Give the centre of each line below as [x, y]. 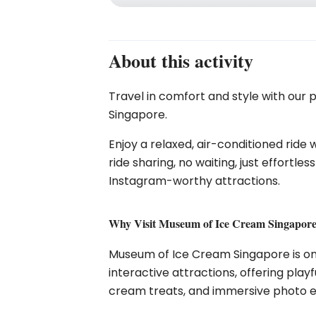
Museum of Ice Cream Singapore [200, 254]
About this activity [181, 61]
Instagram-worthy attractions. [195, 181]
